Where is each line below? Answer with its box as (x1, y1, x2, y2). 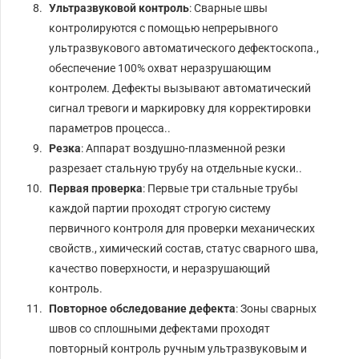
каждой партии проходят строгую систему (49, 201, 272, 215)
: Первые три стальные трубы (143, 181, 299, 195)
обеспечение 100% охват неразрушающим (49, 61, 272, 75)
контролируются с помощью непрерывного (49, 21, 279, 34)
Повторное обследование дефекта (49, 301, 236, 315)
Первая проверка (49, 181, 143, 195)
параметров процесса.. (49, 121, 171, 135)
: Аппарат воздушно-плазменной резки (81, 141, 286, 155)
